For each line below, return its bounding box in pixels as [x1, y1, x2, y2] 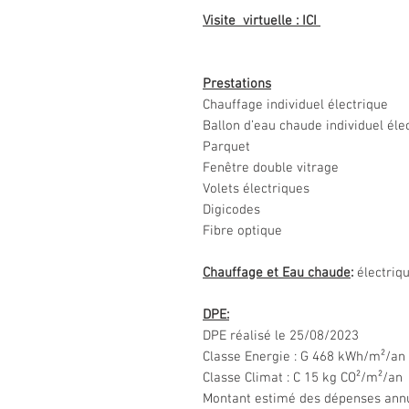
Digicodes [203, 202, 260, 218]
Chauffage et [203, 265, 282, 281]
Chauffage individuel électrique [203, 97, 388, 113]
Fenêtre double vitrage [203, 160, 339, 176]
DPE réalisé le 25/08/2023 [203, 328, 359, 344]
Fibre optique [203, 223, 282, 239]
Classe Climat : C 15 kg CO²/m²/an [203, 370, 403, 386]
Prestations [203, 76, 271, 92]
